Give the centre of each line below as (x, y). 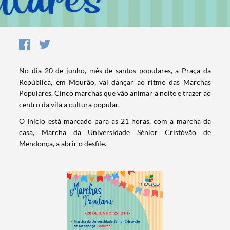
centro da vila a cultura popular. (70, 104)
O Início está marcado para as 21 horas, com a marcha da (115, 121)
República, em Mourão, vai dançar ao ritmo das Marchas (115, 82)
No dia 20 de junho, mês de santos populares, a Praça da (115, 70)
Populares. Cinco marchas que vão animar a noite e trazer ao (115, 93)
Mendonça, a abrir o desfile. (63, 143)
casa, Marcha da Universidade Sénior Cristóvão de (115, 132)
